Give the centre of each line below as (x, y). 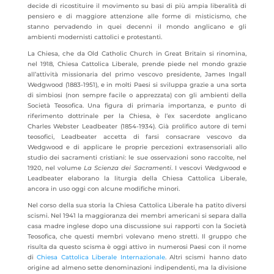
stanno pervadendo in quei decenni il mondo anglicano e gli (137, 27)
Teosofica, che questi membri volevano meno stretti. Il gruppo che (137, 236)
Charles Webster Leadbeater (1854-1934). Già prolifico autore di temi (137, 126)
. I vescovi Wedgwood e (209, 168)
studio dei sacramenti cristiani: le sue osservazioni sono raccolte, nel (137, 157)
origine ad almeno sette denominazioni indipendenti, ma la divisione (137, 268)
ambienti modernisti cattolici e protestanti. (94, 37)
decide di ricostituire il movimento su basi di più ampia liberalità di (137, 6)
